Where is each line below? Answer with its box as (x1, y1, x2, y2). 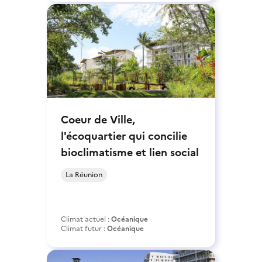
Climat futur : (61, 223, 107, 234)
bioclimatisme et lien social (61, 144, 199, 160)
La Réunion (65, 169, 102, 180)
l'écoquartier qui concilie (61, 127, 187, 144)
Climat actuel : (61, 213, 111, 225)
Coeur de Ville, (61, 111, 135, 127)
